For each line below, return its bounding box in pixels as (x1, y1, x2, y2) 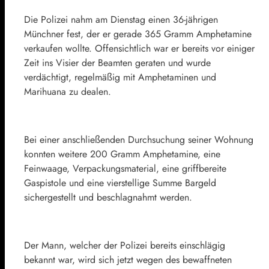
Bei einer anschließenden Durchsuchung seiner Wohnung (24, 133, 253, 147)
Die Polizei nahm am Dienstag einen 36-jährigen (24, 13, 218, 27)
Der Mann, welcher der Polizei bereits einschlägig (24, 238, 225, 253)
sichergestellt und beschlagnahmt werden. (24, 190, 192, 205)
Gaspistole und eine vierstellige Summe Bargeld (24, 176, 216, 190)
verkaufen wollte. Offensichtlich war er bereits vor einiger (24, 41, 255, 56)
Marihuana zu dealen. (24, 85, 111, 99)
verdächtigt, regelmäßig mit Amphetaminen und (24, 70, 216, 85)
